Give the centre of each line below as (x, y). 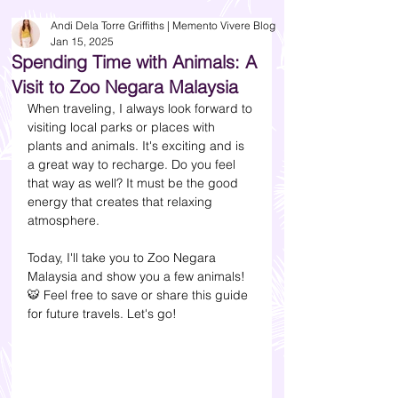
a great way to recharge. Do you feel (133, 164)
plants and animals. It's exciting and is (138, 146)
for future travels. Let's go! (102, 314)
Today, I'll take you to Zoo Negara (123, 258)
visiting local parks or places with (123, 127)
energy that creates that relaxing (122, 202)
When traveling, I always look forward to (142, 108)
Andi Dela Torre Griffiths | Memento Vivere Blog (163, 25)
